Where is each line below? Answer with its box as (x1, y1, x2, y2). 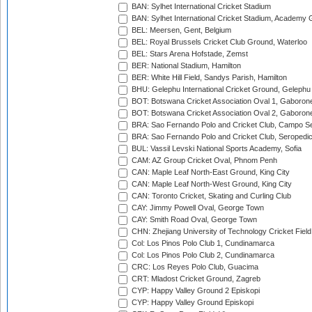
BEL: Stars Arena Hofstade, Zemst (130, 49, 248, 58)
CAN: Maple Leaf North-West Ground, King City (130, 180, 292, 189)
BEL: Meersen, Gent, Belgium (130, 26, 231, 35)
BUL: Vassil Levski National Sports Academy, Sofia (130, 144, 302, 153)
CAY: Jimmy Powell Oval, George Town (130, 203, 264, 212)
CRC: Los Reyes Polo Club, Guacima (130, 263, 258, 272)
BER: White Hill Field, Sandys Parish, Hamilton (130, 73, 287, 82)
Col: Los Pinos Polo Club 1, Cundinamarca (130, 239, 274, 248)
